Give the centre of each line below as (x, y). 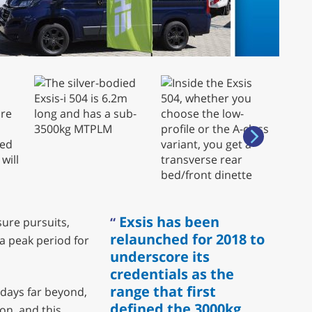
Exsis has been (170, 221)
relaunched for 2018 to (188, 239)
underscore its (160, 256)
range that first (163, 291)
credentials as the (172, 274)
